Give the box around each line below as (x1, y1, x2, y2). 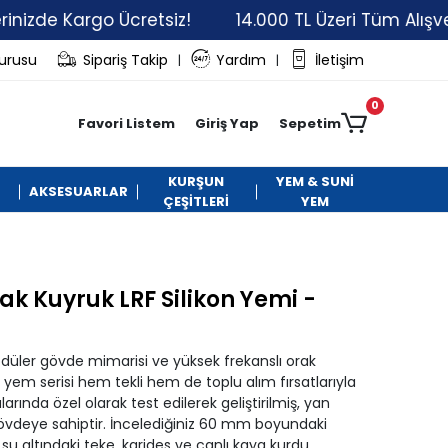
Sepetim (278, 113, 341, 133)
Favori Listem (77, 113, 175, 133)
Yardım (216, 49, 267, 70)
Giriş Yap (194, 113, 259, 133)
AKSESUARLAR (28, 182, 128, 201)
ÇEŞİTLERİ (163, 192, 230, 211)
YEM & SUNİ (275, 172, 354, 191)
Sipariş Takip (82, 49, 168, 70)
